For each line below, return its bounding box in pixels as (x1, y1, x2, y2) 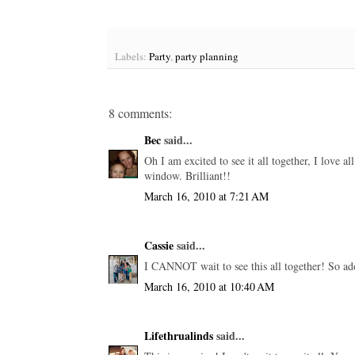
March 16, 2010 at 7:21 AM (144, 188, 269, 204)
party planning (175, 48, 239, 63)
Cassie (144, 236, 174, 254)
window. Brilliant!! (144, 167, 231, 183)
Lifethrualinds (144, 326, 213, 344)
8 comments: (109, 104, 172, 121)
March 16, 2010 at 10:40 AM (144, 278, 274, 294)
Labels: (115, 48, 149, 63)
